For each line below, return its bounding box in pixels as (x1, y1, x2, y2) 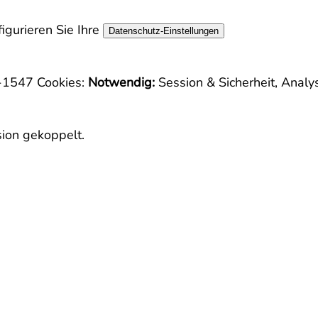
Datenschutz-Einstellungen (109, 26, 219, 36)
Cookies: (37, 74, 84, 91)
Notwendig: (88, 74, 155, 91)
